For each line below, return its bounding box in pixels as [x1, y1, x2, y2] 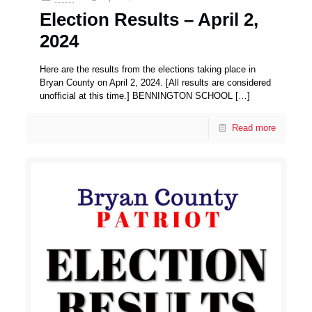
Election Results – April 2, [40, 8, 259, 30]
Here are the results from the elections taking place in [40, 63, 256, 75]
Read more [231, 122, 276, 133]
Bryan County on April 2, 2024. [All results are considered [40, 77, 272, 88]
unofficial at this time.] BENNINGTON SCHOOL [40, 90, 233, 101]
